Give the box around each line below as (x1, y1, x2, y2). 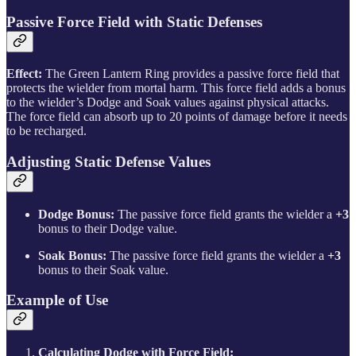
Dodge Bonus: (38, 207, 114, 221)
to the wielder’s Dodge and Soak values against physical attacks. (6, 95, 329, 110)
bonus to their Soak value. (38, 262, 168, 277)
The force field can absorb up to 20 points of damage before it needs (6, 110, 347, 124)
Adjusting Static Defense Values (6, 153, 211, 170)
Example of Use (6, 292, 108, 309)
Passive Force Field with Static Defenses (6, 13, 262, 30)
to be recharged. (6, 124, 87, 138)
